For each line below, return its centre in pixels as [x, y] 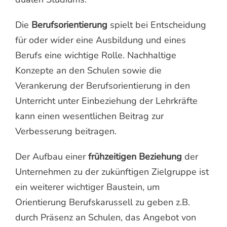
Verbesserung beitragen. [66, 131]
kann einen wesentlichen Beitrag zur [89, 116]
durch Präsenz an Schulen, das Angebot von [106, 217]
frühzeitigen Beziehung [135, 156]
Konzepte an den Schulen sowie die [88, 70]
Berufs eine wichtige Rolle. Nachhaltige [96, 55]
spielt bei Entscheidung [157, 25]
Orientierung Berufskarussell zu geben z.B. [103, 202]
